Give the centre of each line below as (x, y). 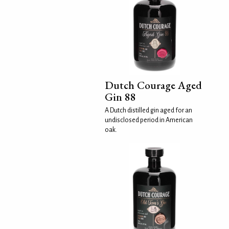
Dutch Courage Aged (154, 85)
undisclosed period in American (149, 120)
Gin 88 (121, 97)
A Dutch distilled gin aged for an (149, 110)
